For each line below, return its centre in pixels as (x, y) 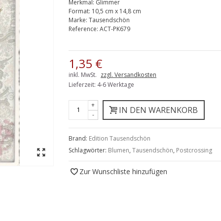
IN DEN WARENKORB (158, 110)
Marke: (79, 20)
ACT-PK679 (115, 29)
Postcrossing (194, 150)
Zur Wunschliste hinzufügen (123, 171)
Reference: (84, 29)
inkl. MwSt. (83, 74)
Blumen (119, 150)
